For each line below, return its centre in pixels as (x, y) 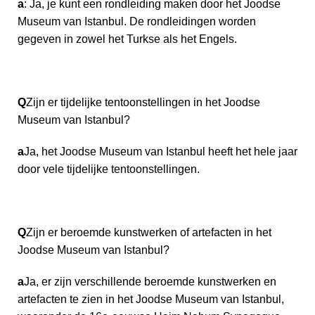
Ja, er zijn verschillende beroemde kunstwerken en (150, 281)
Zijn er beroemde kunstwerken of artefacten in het (149, 232)
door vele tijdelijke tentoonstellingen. (109, 169)
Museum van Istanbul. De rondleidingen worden (137, 21)
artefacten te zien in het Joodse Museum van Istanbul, (151, 299)
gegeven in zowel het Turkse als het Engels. (127, 39)
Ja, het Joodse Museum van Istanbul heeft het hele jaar (161, 151)
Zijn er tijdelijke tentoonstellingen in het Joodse (143, 102)
